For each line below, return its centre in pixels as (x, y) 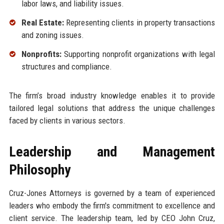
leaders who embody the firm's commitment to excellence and (112, 206)
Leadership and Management (112, 152)
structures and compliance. (66, 67)
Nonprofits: (41, 54)
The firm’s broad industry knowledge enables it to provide (112, 96)
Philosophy (39, 170)
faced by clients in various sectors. (67, 121)
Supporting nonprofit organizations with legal (138, 54)
